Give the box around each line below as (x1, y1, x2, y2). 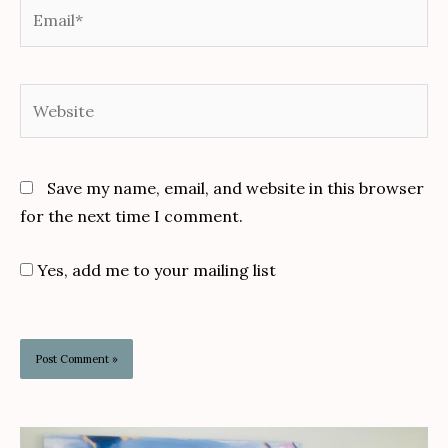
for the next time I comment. (20, 206, 243, 227)
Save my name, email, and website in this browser (47, 178, 424, 199)
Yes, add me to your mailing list (33, 260, 276, 281)
